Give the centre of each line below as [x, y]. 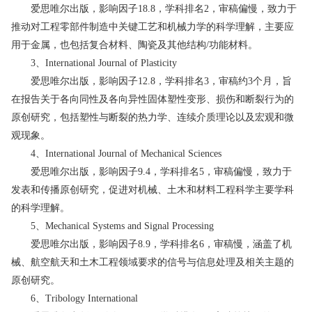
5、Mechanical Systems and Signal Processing [112, 226]
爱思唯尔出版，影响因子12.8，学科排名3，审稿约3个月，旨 [151, 81]
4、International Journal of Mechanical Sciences [116, 153]
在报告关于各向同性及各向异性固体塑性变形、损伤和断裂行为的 [153, 99]
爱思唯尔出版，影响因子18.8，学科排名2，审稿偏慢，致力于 [154, 8]
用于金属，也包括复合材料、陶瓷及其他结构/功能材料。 [134, 45]
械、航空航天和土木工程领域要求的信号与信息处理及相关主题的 [153, 262]
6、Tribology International [75, 298]
